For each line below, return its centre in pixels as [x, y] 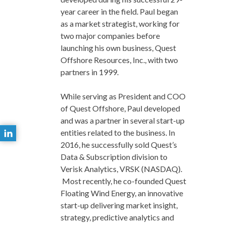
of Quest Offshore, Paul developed [121, 108]
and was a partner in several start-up [123, 121]
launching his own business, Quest [119, 48]
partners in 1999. [90, 72]
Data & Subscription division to [114, 157]
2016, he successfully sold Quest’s [119, 145]
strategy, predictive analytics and [118, 217]
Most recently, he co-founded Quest [124, 181]
